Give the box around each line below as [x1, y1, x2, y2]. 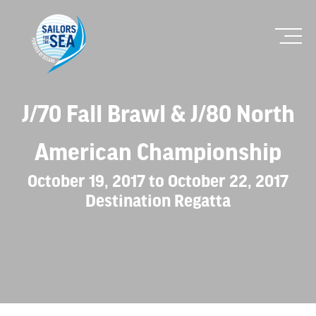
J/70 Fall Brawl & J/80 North [21, 100, 295, 126]
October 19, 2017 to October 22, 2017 [28, 171, 288, 189]
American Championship [35, 138, 281, 164]
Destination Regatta [85, 190, 231, 209]
